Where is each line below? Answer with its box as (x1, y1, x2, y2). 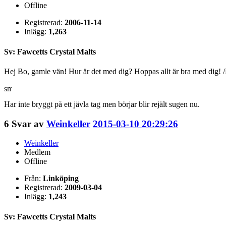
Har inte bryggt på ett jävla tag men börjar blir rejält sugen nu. (4, 99, 200, 108)
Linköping (43, 174, 79, 183)
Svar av (12, 118, 46, 129)
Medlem (24, 148, 50, 157)
